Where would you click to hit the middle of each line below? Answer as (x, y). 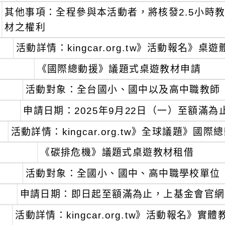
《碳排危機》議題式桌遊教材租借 (117, 152)
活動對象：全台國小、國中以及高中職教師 (123, 90)
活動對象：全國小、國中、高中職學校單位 (123, 173)
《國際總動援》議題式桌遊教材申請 (119, 69)
